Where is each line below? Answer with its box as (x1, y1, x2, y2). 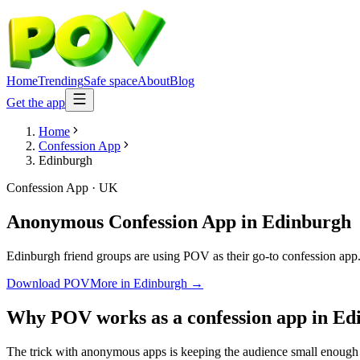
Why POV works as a (6, 306, 187, 328)
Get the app (6, 96, 65, 109)
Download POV (6, 276, 90, 290)
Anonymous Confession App (6, 211, 236, 232)
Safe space (84, 74, 137, 88)
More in (90, 276, 133, 290)
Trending (38, 74, 84, 88)
